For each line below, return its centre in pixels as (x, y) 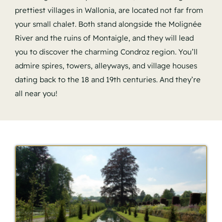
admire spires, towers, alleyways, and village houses (106, 65)
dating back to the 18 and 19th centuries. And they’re (108, 79)
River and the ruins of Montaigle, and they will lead (104, 38)
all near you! (36, 93)
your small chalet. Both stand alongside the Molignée (108, 24)
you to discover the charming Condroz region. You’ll (106, 52)
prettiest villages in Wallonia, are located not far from (109, 10)
